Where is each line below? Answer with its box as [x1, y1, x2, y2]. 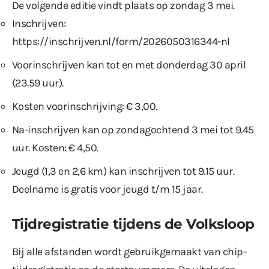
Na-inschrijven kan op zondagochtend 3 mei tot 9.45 [12, 123, 254, 137]
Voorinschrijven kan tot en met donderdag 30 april [12, 58, 246, 72]
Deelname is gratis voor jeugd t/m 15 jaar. [12, 183, 203, 196]
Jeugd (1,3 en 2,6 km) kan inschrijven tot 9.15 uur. [12, 165, 235, 178]
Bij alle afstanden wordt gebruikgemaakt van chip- [12, 245, 247, 259]
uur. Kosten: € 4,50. [12, 141, 98, 155]
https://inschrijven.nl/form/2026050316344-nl [12, 35, 230, 49]
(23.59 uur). [12, 76, 64, 90]
